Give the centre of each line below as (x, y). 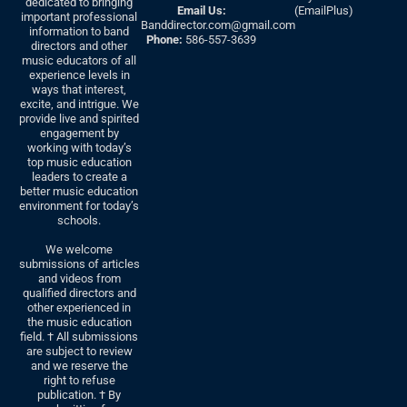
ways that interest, (79, 90)
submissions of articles (79, 264)
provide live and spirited (79, 119)
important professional (79, 17)
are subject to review (79, 352)
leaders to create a (79, 177)
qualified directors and (79, 293)
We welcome (79, 250)
